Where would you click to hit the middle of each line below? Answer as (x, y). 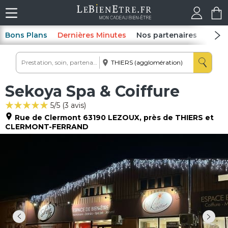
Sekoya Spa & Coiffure (92, 91)
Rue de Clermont (48, 118)
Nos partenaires (167, 35)
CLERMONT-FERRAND (47, 127)
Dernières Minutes (92, 35)
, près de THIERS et (177, 118)
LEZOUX (124, 118)
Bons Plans (26, 35)
